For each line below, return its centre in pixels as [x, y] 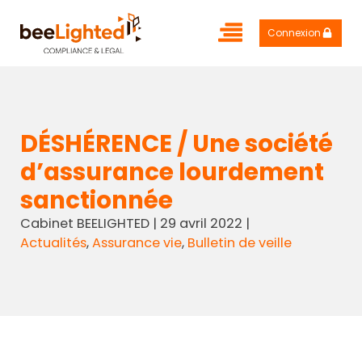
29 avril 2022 [201, 224]
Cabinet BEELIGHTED [84, 224]
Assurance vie [137, 243]
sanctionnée [96, 200]
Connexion [295, 33]
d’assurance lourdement [172, 172]
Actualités [53, 243]
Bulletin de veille [239, 243]
